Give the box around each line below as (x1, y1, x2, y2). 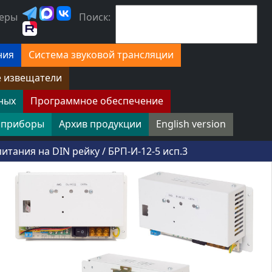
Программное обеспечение (30, 94, 163, 107)
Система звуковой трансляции (28, 48, 174, 61)
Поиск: (79, 10, 110, 24)
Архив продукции (58, 117, 141, 131)
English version (155, 117, 226, 131)
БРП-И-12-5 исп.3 (108, 144, 188, 158)
